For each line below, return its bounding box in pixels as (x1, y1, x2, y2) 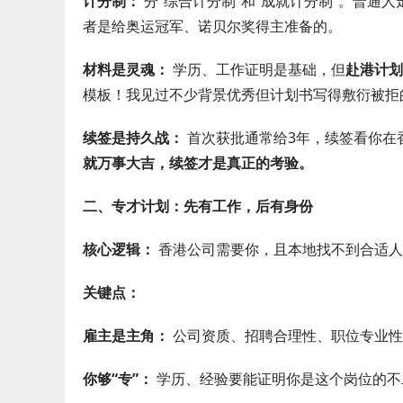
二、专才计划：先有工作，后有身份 (83, 196, 313, 216)
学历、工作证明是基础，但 (169, 59, 345, 79)
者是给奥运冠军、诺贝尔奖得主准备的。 (83, 16, 342, 36)
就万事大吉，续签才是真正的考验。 (83, 153, 313, 173)
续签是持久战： (83, 128, 184, 148)
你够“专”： (83, 369, 153, 389)
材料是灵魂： (83, 59, 169, 79)
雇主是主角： (83, 326, 169, 345)
